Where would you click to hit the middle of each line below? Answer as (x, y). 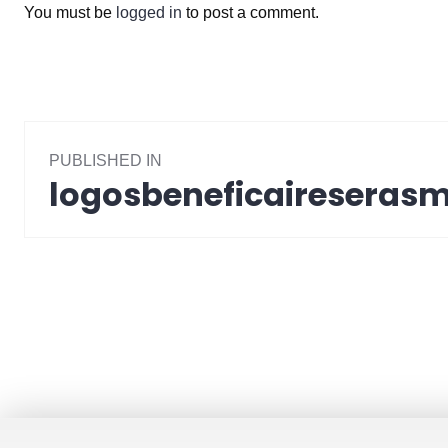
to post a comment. (250, 13)
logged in (149, 13)
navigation (121, 187)
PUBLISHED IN (105, 160)
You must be (70, 13)
